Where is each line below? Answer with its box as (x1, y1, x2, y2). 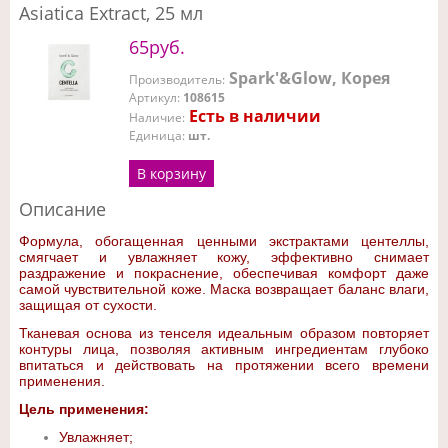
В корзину (137, 164, 206, 183)
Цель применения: (19, 401, 149, 417)
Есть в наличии (189, 105, 321, 127)
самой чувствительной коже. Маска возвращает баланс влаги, (19, 281, 429, 297)
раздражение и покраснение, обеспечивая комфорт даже (19, 265, 429, 281)
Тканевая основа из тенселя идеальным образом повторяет (19, 325, 429, 341)
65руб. (129, 35, 185, 59)
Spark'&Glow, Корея (229, 67, 390, 89)
